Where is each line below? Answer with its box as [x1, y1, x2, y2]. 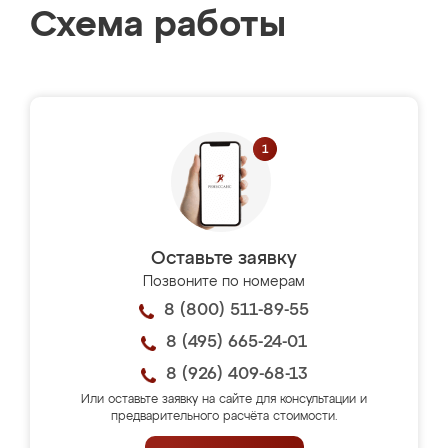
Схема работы [30, 8, 286, 44]
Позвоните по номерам [143, 275, 305, 289]
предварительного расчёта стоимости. [110, 411, 338, 423]
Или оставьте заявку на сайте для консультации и [81, 394, 367, 406]
